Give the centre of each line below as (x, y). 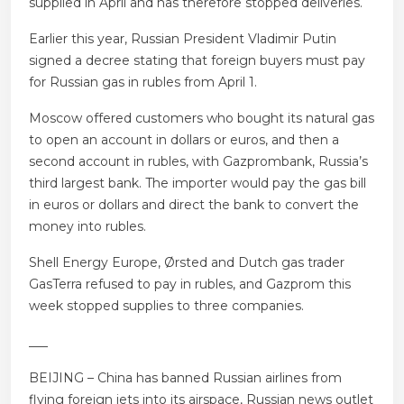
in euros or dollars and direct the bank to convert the (194, 205)
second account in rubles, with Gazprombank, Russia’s (198, 162)
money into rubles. (87, 227)
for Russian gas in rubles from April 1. (143, 83)
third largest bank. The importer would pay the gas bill (197, 184)
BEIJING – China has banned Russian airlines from (185, 378)
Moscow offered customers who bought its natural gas (202, 119)
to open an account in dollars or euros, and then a (184, 140)
